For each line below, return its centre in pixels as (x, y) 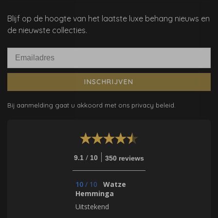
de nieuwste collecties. (47, 30)
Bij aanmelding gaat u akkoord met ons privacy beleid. (91, 105)
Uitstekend (92, 206)
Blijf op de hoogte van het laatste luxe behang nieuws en (109, 19)
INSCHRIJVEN (109, 82)
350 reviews (125, 158)
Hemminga (95, 193)
